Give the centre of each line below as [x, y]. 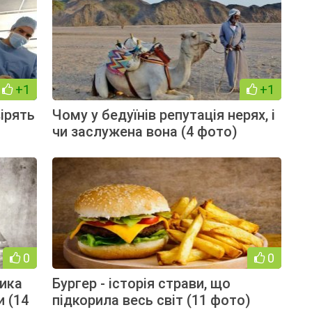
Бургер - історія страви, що [141, 283]
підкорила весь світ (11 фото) [151, 300]
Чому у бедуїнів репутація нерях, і [163, 115]
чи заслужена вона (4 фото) [145, 131]
